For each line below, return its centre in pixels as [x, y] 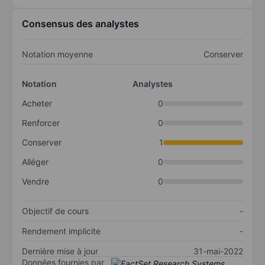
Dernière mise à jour [60, 251]
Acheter [37, 104]
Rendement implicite [61, 231]
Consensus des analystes [80, 24]
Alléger [35, 162]
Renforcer [41, 123]
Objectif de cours [55, 211]
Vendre [35, 182]
